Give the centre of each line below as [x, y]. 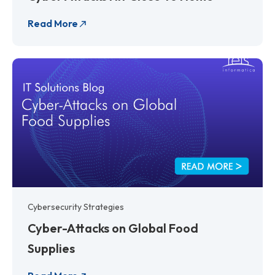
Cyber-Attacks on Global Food [113, 228]
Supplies [51, 248]
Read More [53, 23]
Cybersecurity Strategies [76, 207]
